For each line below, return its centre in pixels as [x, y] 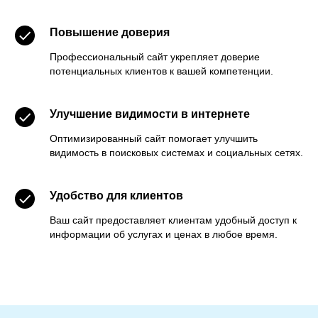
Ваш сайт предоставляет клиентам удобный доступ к [173, 220]
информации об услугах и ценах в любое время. [164, 234]
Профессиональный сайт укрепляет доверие [155, 56]
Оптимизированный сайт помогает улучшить [154, 138]
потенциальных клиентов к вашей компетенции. [161, 71]
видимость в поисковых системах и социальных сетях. [176, 152]
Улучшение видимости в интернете [150, 114]
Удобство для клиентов [116, 195]
